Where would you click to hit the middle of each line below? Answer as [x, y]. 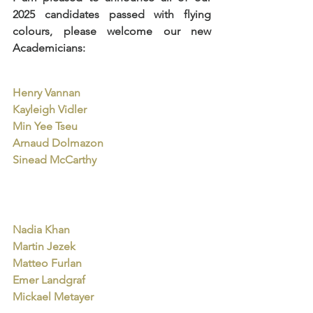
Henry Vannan [46, 93]
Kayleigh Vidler [50, 110]
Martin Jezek [44, 247]
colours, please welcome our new [112, 31]
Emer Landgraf [49, 280]
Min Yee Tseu [45, 126]
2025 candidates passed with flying [112, 15]
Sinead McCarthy [54, 160]
